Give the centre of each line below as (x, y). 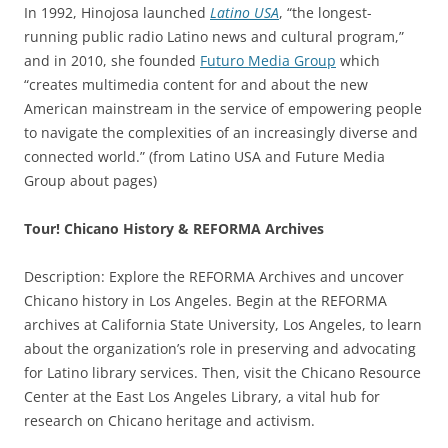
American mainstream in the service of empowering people (223, 109)
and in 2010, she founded (112, 61)
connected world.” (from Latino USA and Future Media (204, 157)
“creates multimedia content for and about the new (196, 85)
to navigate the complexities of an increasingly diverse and (221, 133)
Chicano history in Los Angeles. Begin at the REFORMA (205, 301)
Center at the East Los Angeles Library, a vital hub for (202, 397)
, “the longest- (325, 13)
